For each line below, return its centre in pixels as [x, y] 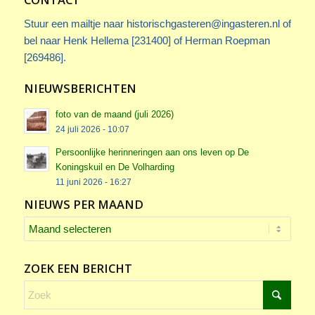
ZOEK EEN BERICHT [78, 268]
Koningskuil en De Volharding [115, 167]
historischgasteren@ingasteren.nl [203, 24]
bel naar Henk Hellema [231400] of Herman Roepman [147, 41]
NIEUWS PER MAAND [83, 204]
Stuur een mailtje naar [75, 24]
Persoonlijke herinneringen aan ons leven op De [152, 152]
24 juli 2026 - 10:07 [92, 129]
